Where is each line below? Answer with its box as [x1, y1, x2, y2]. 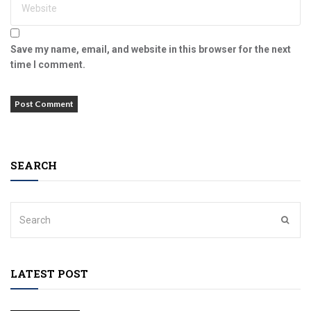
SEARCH [10, 158, 57, 172]
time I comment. [10, 58, 85, 70]
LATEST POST [10, 266, 88, 280]
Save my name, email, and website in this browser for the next [10, 43, 291, 55]
